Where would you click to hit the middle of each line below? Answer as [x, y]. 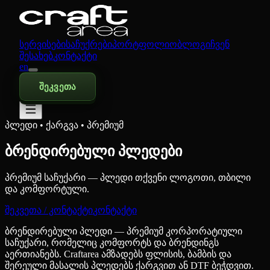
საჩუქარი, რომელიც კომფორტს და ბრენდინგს [112, 243]
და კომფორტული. [47, 189]
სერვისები [42, 44]
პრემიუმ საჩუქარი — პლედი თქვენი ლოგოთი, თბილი [128, 177]
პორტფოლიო [145, 44]
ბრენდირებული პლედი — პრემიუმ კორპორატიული [124, 231]
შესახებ [36, 56]
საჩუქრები [89, 44]
